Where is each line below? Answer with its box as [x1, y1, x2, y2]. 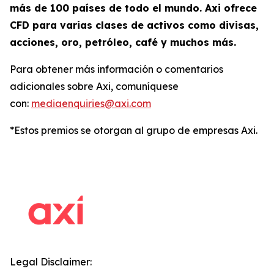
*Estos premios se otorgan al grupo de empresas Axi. [10, 124, 257, 136]
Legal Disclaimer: [10, 256, 92, 268]
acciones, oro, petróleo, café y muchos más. [10, 36, 236, 48]
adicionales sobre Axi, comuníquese [10, 80, 179, 92]
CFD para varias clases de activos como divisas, [10, 19, 259, 31]
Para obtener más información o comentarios [10, 63, 223, 75]
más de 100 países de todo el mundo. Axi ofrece [10, 2, 257, 14]
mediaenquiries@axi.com [31, 97, 151, 109]
